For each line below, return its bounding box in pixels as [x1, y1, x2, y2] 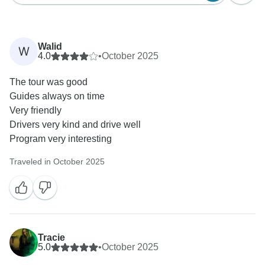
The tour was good [9, 77, 88, 88]
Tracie [38, 232, 65, 243]
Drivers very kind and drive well [9, 119, 141, 130]
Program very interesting [9, 134, 112, 144]
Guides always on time [9, 91, 105, 102]
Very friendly [9, 105, 62, 116]
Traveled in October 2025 [9, 157, 105, 167]
